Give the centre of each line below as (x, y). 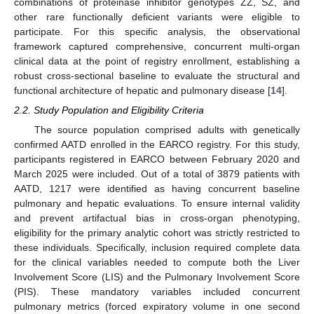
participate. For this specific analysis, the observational (157, 32)
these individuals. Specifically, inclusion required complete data (157, 248)
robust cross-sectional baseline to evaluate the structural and (157, 76)
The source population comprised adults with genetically (167, 130)
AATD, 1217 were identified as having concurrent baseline (157, 189)
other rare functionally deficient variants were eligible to (157, 17)
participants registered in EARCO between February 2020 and (157, 159)
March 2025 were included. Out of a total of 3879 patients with (157, 174)
